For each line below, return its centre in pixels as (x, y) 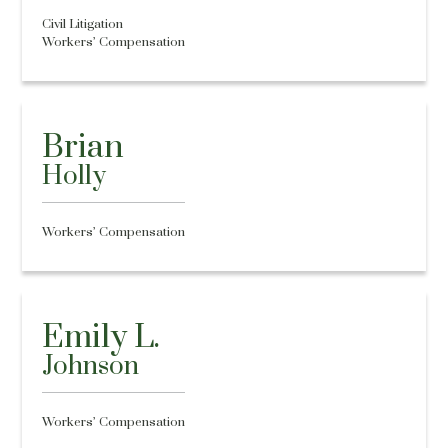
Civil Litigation (83, 24)
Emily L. (101, 337)
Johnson (91, 366)
